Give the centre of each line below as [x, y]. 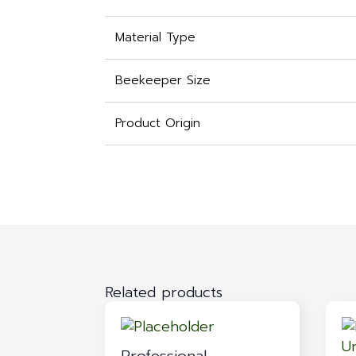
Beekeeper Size [163, 81]
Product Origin [157, 124]
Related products [164, 293]
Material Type [155, 38]
